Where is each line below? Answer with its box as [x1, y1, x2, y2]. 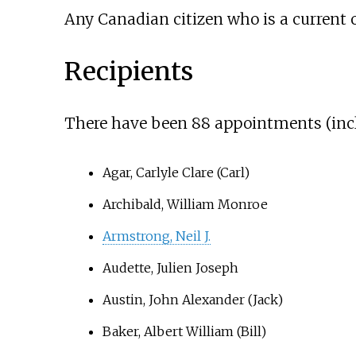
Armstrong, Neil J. [102, 228, 211, 245]
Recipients [64, 55, 193, 87]
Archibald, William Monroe [102, 196, 268, 213]
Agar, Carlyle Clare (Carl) [102, 164, 250, 181]
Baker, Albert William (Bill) [102, 323, 266, 340]
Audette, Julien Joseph [102, 260, 238, 277]
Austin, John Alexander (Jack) [102, 292, 283, 308]
